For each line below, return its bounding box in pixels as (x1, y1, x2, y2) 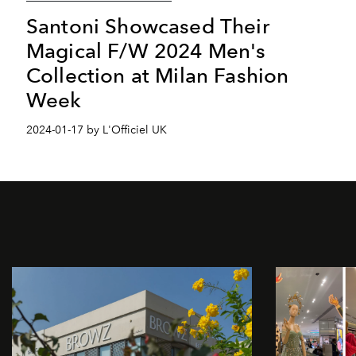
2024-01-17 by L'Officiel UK (26, 122, 167, 137)
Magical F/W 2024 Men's (26, 37, 266, 63)
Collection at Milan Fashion (26, 62, 289, 87)
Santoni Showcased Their (26, 13, 269, 38)
